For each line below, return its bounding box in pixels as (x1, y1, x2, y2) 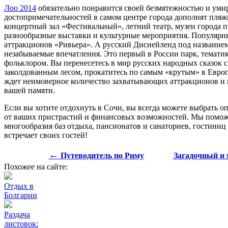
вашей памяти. (4, 85, 55, 95)
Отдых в (4, 181, 34, 190)
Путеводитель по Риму (58, 151, 144, 160)
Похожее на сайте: (4, 162, 68, 171)
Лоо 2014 (4, 3, 36, 12)
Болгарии (4, 190, 37, 199)
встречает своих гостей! (4, 130, 88, 139)
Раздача (4, 210, 30, 219)
